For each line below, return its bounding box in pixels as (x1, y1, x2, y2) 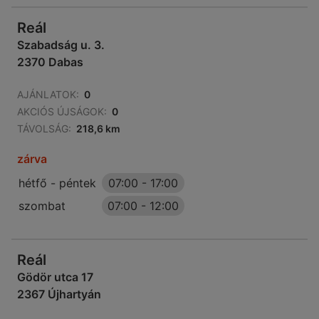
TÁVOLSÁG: (17, 122, 71, 135)
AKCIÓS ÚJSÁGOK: (17, 105, 107, 118)
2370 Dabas (17, 55, 83, 70)
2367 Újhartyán (17, 287, 101, 302)
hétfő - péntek (19, 176, 96, 191)
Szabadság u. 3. (17, 38, 105, 53)
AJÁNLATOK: (17, 88, 79, 101)
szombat (19, 199, 66, 214)
